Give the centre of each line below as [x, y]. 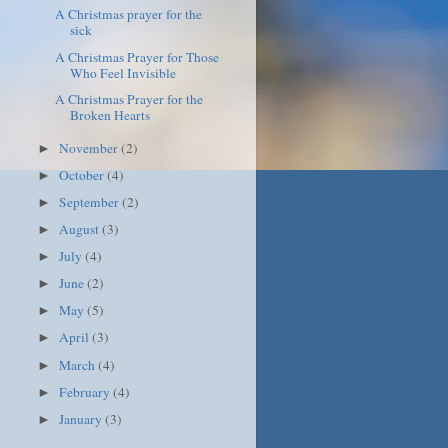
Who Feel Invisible [122, 72]
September [91, 201]
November [90, 147]
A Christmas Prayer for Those [136, 56]
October [83, 174]
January [82, 418]
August [81, 228]
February [86, 391]
